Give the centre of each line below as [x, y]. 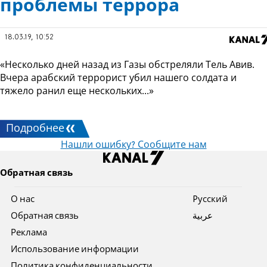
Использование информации [75, 250]
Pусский [210, 200]
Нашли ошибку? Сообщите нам [133, 146]
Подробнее [35, 129]
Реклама [29, 233]
